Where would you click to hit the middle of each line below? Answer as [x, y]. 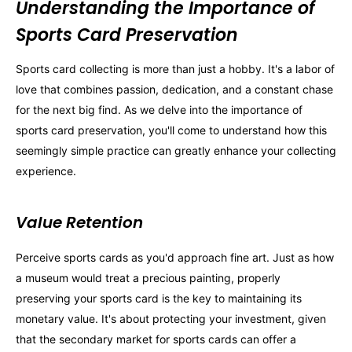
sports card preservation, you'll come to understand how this [171, 130]
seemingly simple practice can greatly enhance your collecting [176, 151]
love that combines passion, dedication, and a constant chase [174, 90]
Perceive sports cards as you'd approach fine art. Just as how [175, 258]
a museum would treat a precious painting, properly [148, 278]
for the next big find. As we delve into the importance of [159, 110]
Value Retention [79, 223]
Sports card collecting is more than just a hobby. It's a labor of [175, 69]
